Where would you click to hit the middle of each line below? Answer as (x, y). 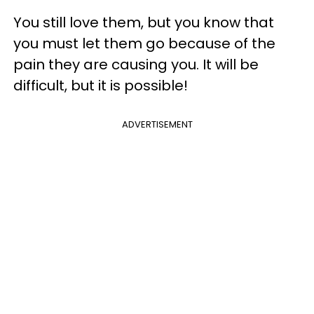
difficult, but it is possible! (101, 85)
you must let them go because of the (144, 43)
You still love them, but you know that (144, 22)
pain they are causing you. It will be (136, 64)
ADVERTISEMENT (157, 124)
